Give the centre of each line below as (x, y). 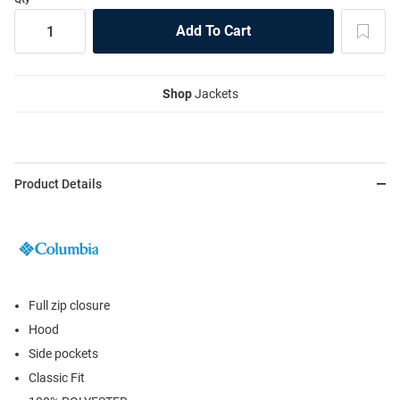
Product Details (58, 184)
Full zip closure (69, 306)
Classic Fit (57, 378)
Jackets (215, 94)
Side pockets (63, 354)
